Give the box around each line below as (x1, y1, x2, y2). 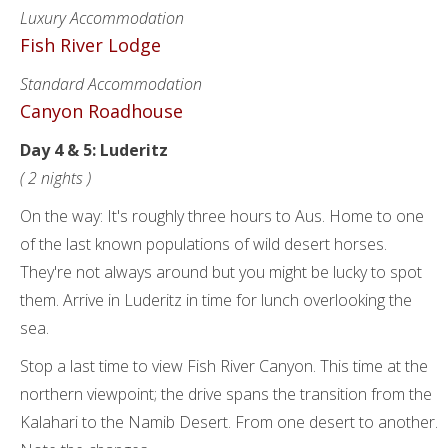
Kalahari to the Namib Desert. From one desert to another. (20, 411, 438, 433)
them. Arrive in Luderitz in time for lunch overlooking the (20, 289, 412, 311)
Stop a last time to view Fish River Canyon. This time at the (20, 355, 428, 377)
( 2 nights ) (20, 167, 91, 189)
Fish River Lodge (20, 33, 161, 57)
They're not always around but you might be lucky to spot (20, 261, 422, 283)
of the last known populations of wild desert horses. (20, 233, 387, 255)
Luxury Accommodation (20, 7, 184, 29)
